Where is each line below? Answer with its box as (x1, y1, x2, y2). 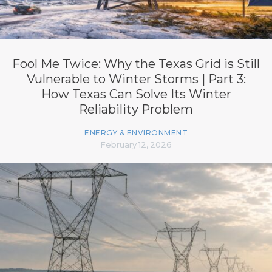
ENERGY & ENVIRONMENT (84, 127, 188, 137)
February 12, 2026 (100, 139, 172, 149)
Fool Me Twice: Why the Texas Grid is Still (12, 56, 260, 71)
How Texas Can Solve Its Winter (41, 86, 231, 101)
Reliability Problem (79, 101, 193, 117)
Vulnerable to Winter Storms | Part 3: (26, 71, 246, 86)
